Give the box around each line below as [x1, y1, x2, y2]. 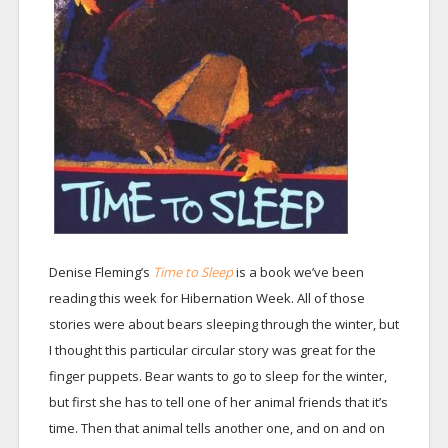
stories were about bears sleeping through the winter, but [48, 315, 399, 333]
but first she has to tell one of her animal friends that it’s [48, 393, 388, 411]
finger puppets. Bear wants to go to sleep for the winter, [48, 367, 387, 385]
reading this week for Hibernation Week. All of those [48, 289, 365, 307]
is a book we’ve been [235, 263, 364, 281]
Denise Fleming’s [48, 263, 153, 281]
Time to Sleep [152, 263, 233, 281]
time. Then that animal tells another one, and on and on [48, 419, 385, 437]
